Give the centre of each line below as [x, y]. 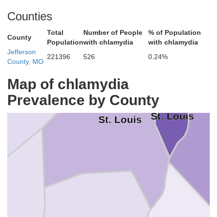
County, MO [25, 62]
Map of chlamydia [68, 84]
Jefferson [22, 52]
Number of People [113, 32]
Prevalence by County [83, 100]
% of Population [175, 32]
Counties [30, 16]
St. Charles [56, 74]
